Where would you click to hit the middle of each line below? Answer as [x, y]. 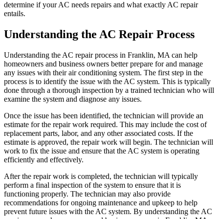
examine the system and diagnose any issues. [73, 99]
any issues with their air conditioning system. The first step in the [103, 72]
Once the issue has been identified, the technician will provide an [104, 115]
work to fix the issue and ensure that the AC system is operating [102, 151]
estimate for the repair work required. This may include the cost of [105, 124]
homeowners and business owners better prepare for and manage [103, 64]
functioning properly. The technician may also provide [87, 194]
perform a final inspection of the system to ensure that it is [92, 185]
